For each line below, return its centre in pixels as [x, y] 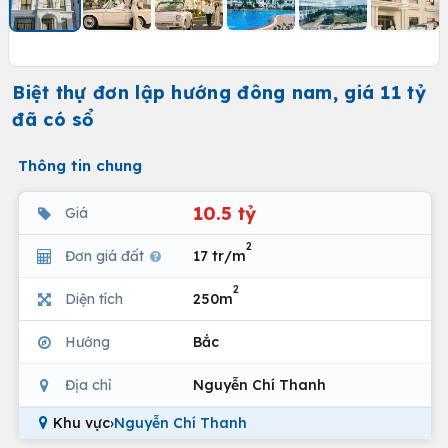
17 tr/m [219, 255]
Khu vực [81, 423]
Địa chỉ [88, 384]
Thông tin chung [80, 165]
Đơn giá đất [106, 255]
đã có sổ [53, 119]
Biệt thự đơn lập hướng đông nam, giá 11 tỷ [219, 92]
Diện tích [94, 298]
